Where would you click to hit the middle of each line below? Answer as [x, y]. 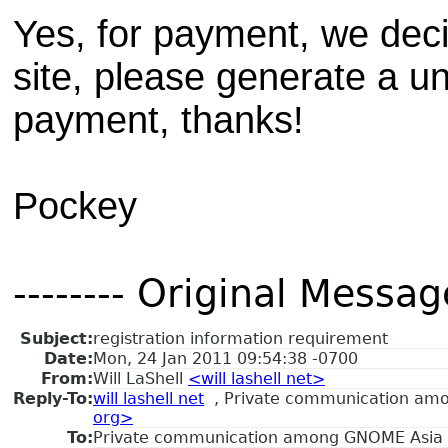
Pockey [75, 205]
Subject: [56, 338]
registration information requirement [240, 338]
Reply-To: [53, 398]
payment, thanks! [158, 119]
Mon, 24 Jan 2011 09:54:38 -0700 [225, 358]
